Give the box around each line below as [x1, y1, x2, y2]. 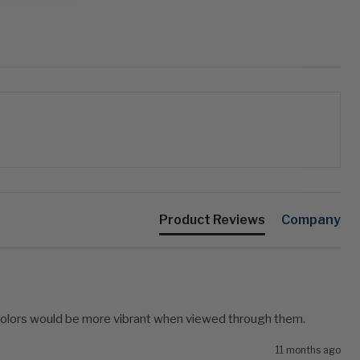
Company [281, 212, 341, 228]
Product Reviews [159, 212, 265, 228]
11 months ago [276, 344, 341, 357]
